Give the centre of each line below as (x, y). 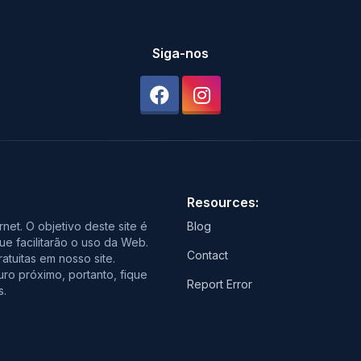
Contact (207, 255)
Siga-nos (180, 53)
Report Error (220, 284)
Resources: (223, 202)
